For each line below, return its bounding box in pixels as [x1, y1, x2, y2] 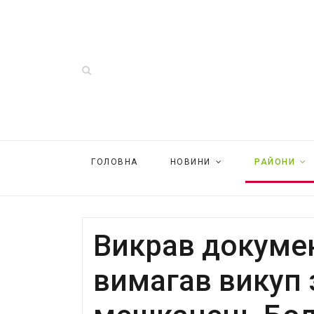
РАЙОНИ [254, 157, 295, 167]
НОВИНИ [170, 157, 211, 167]
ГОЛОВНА [91, 157, 138, 167]
